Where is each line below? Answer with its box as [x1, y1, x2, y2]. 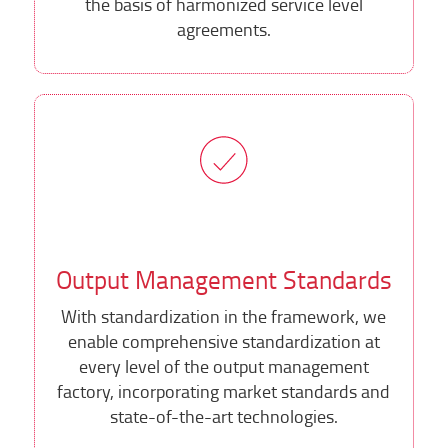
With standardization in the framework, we [61, 303, 387, 330]
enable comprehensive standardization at [67, 328, 380, 355]
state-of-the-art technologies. [109, 403, 338, 430]
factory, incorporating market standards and [57, 378, 391, 405]
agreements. [176, 15, 271, 42]
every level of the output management [78, 353, 369, 380]
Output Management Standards [55, 262, 392, 298]
